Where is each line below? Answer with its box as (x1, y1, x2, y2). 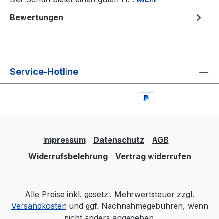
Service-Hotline (10, 66, 78, 77)
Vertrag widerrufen (115, 152, 191, 161)
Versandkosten (11, 201, 66, 211)
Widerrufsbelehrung (28, 152, 108, 161)
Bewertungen (10, 12, 63, 22)
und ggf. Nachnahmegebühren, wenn (66, 201, 208, 211)
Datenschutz (93, 135, 144, 145)
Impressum (43, 135, 86, 145)
